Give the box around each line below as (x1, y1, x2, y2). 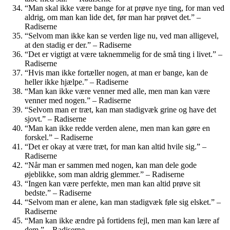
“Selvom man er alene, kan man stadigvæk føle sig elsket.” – (25, 197, 221, 206)
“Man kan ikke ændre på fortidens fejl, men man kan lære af (25, 216, 219, 225)
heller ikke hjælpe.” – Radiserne (25, 77, 128, 86)
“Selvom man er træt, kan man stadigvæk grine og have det (25, 105, 216, 114)
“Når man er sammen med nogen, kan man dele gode (25, 160, 197, 169)
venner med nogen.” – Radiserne (25, 95, 131, 105)
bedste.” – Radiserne (25, 188, 91, 197)
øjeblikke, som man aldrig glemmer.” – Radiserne (25, 169, 184, 179)
